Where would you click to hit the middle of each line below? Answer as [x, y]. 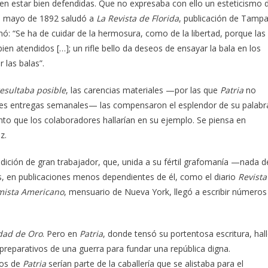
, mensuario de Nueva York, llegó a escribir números [165, 191]
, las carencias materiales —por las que [143, 90]
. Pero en [61, 233]
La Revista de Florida [138, 18]
